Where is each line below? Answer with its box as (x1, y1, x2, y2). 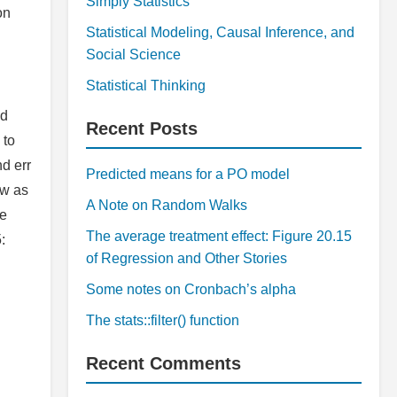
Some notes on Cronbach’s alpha (86, 282, 296, 297)
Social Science (86, 47, 181, 62)
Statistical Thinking (86, 78, 206, 93)
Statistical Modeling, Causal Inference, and (86, 25, 354, 40)
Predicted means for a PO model (86, 167, 290, 182)
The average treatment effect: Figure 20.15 (86, 229, 352, 244)
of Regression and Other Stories (86, 251, 287, 266)
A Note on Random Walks (86, 198, 247, 213)
